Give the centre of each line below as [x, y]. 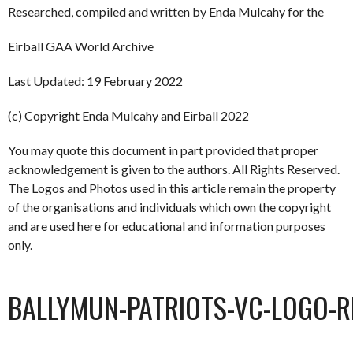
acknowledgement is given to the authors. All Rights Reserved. [174, 169]
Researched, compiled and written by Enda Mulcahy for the [166, 12]
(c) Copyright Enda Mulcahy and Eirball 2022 [128, 116]
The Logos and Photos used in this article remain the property [172, 188]
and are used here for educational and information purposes [167, 226]
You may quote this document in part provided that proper [163, 150]
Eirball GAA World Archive [81, 46]
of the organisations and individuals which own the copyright [169, 207]
